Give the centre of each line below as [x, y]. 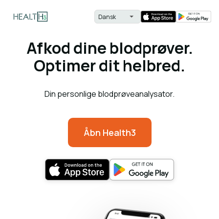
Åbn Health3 [109, 132]
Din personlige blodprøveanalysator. [109, 94]
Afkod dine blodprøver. [109, 48]
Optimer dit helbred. [109, 66]
